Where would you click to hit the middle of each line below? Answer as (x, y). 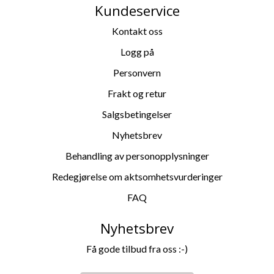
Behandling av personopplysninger (137, 155)
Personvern (137, 72)
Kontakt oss (137, 31)
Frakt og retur (137, 93)
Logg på (137, 51)
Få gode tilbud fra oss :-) (137, 248)
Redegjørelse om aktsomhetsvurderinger (137, 176)
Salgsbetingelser (137, 114)
